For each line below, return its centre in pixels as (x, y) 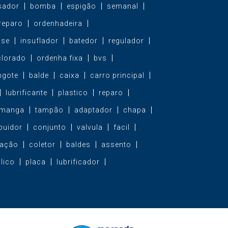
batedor (83, 40)
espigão (81, 6)
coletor (42, 144)
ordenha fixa (60, 58)
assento (116, 144)
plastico (73, 92)
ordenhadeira (58, 23)
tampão (49, 110)
